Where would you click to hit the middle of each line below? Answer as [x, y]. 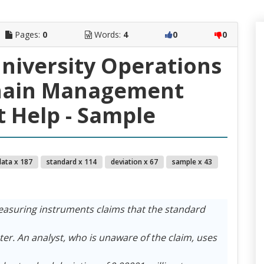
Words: [107, 34]
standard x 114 [71, 161]
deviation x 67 [134, 161]
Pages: [28, 34]
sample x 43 [192, 161]
